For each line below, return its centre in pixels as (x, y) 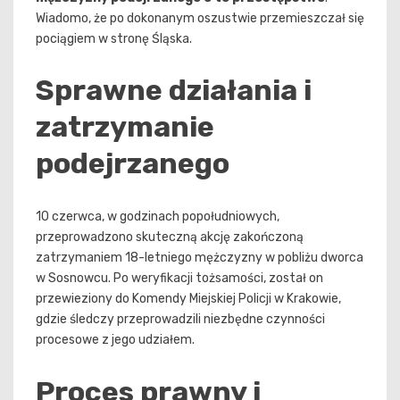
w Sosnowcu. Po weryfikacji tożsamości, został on (179, 278)
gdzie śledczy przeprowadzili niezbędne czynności (180, 319)
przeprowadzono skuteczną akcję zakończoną (170, 237)
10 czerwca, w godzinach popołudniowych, (158, 216)
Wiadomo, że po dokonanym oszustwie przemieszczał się (200, 18)
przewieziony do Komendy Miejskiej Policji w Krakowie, (188, 298)
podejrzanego (133, 164)
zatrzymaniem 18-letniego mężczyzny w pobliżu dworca (200, 257)
